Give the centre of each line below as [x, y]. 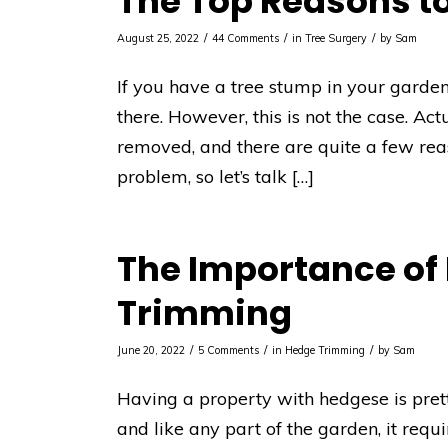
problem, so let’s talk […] [216, 176]
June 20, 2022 [151, 350]
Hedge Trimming [325, 350]
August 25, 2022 [158, 37]
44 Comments [246, 37]
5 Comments [229, 350]
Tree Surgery [336, 37]
